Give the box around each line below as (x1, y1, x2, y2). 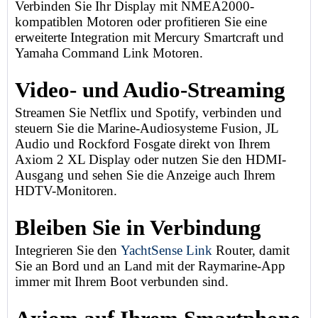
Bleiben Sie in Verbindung (15, 216, 261, 240)
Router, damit (212, 243, 290, 258)
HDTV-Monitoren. (15, 183, 117, 198)
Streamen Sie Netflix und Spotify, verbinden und (15, 105, 282, 120)
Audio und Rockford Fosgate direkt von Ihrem (15, 136, 270, 151)
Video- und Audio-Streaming (15, 78, 285, 102)
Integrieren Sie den (15, 243, 121, 258)
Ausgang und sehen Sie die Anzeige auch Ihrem (15, 168, 275, 182)
